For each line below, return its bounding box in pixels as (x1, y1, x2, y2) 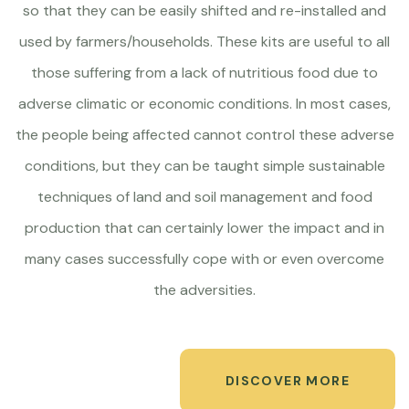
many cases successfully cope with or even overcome (25, 249, 384, 268)
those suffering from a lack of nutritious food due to (31, 63, 378, 82)
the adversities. (153, 280, 256, 299)
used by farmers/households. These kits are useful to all (19, 32, 390, 51)
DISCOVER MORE (225, 372, 350, 389)
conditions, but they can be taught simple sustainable (24, 156, 385, 175)
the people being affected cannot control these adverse (15, 125, 394, 144)
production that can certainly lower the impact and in (25, 218, 384, 237)
